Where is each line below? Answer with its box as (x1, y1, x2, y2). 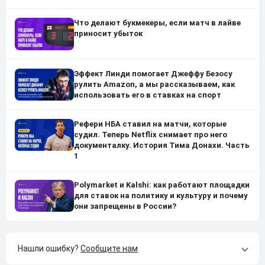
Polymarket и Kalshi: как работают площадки (74, 180, 250, 189)
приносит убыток (74, 29, 143, 38)
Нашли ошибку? (18, 244, 80, 254)
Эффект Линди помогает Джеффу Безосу (74, 69, 232, 78)
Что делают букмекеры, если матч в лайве (74, 18, 241, 28)
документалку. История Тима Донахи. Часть (74, 140, 250, 150)
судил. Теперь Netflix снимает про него (74, 130, 227, 139)
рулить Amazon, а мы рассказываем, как (74, 79, 235, 89)
